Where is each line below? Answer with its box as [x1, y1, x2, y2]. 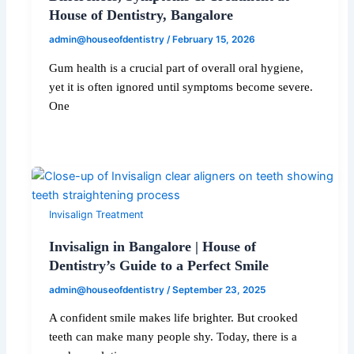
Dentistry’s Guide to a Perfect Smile [49, 257, 269, 273]
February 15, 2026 [172, 34, 256, 46]
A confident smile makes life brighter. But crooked [49, 311, 299, 325]
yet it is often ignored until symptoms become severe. [49, 80, 314, 93]
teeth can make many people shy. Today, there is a [49, 330, 298, 344]
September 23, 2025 [172, 284, 266, 296]
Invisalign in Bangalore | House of [49, 238, 257, 254]
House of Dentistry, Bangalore [49, 7, 234, 24]
